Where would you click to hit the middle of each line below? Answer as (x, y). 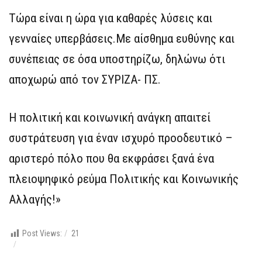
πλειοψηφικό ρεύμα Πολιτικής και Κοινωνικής (124, 179)
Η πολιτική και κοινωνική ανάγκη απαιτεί (110, 118)
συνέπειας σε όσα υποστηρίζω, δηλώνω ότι (117, 59)
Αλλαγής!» (35, 200)
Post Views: (42, 234)
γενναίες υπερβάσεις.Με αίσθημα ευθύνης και (122, 39)
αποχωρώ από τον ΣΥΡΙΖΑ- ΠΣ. (85, 80)
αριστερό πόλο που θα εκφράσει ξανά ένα (111, 159)
